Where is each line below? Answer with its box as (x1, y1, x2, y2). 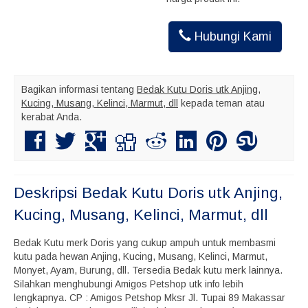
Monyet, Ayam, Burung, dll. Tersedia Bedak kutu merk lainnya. (14, 265, 283, 276)
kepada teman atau (178, 98, 265, 109)
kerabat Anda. (21, 111, 82, 122)
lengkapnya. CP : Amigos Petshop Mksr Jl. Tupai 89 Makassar (14, 292, 285, 303)
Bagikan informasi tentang (21, 84, 137, 95)
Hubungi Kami (191, 30, 272, 43)
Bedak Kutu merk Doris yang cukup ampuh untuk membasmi (14, 237, 276, 248)
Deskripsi (14, 184, 82, 201)
